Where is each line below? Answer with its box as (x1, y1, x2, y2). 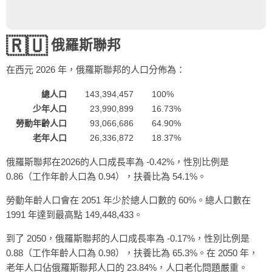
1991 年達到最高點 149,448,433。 (6, 209, 143, 220)
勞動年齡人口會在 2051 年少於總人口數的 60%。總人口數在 (6, 195, 251, 205)
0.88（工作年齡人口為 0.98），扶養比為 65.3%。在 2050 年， (6, 248, 258, 258)
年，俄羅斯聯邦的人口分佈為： (55, 64, 185, 75)
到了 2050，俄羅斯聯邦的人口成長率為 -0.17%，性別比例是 (6, 233, 250, 243)
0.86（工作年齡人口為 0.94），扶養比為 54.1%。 (6, 171, 206, 182)
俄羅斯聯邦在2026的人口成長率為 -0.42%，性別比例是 (6, 157, 229, 167)
